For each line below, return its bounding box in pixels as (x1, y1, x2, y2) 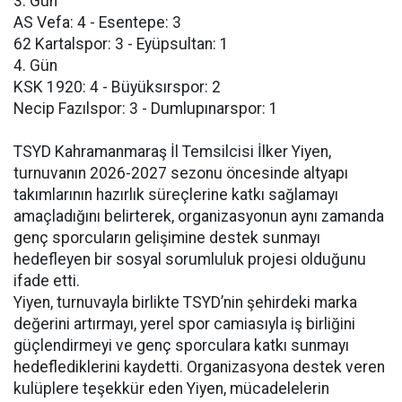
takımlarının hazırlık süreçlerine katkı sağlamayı (13, 186, 338, 204)
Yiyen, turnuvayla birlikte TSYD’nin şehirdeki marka (13, 293, 357, 311)
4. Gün (13, 57, 57, 74)
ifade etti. (13, 272, 80, 290)
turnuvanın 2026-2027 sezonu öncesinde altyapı (13, 164, 348, 182)
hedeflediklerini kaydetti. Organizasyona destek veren (13, 358, 385, 376)
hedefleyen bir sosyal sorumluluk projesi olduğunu (13, 250, 366, 268)
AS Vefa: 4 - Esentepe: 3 (13, 13, 181, 31)
